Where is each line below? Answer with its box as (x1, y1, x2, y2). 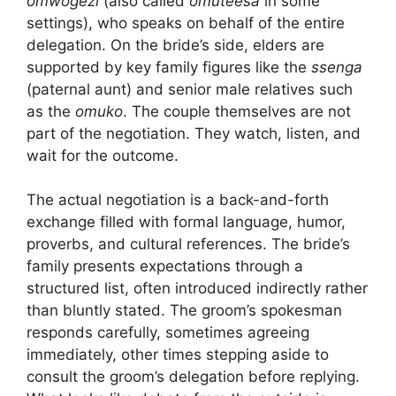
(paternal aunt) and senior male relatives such (27, 80, 353, 98)
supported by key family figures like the (27, 57, 311, 76)
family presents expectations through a (27, 257, 303, 276)
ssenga (311, 57, 362, 76)
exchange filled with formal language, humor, (27, 213, 346, 232)
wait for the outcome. (27, 146, 179, 164)
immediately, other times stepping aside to (27, 346, 329, 364)
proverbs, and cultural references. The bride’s (27, 235, 350, 254)
